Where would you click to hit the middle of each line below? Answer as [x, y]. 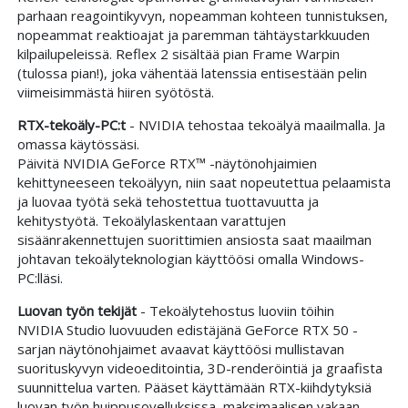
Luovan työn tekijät [76, 310]
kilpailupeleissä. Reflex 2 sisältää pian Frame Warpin [178, 53]
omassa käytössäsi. [78, 143]
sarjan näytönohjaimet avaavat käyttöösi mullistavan [180, 348]
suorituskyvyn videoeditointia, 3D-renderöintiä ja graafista [199, 367]
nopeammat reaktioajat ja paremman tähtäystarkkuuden [193, 34]
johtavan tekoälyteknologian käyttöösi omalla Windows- [190, 258]
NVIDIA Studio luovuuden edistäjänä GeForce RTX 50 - [187, 329]
